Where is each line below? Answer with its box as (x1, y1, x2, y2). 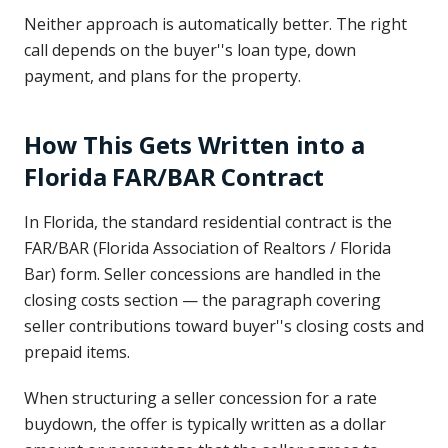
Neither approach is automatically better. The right (24, 13, 407, 35)
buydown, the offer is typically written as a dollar (24, 413, 386, 435)
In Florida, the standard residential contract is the (24, 211, 392, 233)
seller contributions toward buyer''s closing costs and (24, 315, 424, 337)
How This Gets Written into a (24, 128, 365, 161)
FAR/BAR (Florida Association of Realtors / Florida (24, 237, 391, 259)
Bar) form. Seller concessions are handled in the (24, 263, 381, 285)
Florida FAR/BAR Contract (24, 160, 325, 193)
